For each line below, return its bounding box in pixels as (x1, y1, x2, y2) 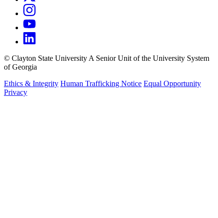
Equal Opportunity (144, 79, 201, 88)
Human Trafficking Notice (60, 79, 142, 88)
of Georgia (4, 62, 37, 71)
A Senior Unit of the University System (89, 54, 209, 62)
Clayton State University (10, 54, 87, 62)
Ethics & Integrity (4, 79, 58, 88)
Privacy (4, 88, 27, 96)
